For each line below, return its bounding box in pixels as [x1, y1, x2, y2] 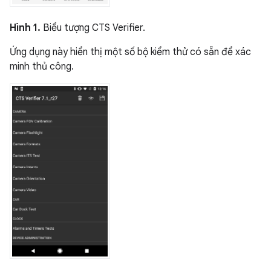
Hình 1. [10, 22, 41, 34]
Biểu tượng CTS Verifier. [41, 22, 145, 34]
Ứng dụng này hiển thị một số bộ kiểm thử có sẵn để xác [10, 46, 251, 59]
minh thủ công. [10, 60, 74, 73]
